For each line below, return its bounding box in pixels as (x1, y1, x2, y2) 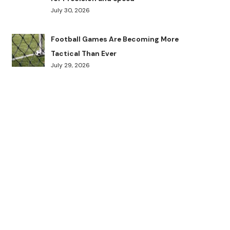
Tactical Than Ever (51, 49, 117, 59)
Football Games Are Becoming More (51, 35, 179, 44)
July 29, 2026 (51, 61, 90, 70)
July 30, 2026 (51, 6, 90, 15)
